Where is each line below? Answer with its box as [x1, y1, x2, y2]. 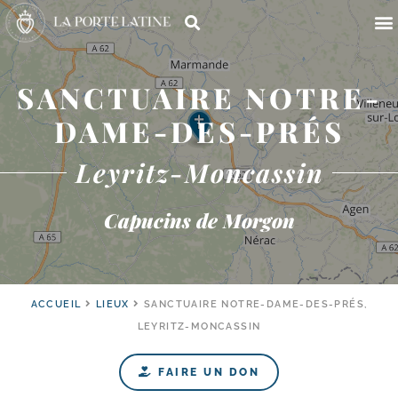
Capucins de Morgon [103, 207, 295, 234]
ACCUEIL [30, 298, 82, 310]
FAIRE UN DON [153, 366, 259, 378]
